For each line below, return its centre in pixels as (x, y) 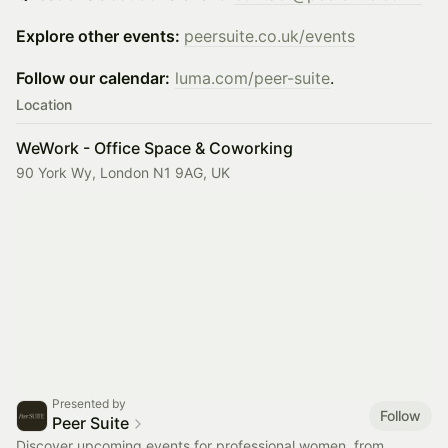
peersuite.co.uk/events (269, 36)
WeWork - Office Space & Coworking (154, 148)
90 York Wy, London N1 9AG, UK (123, 172)
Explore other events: (100, 36)
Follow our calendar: (93, 78)
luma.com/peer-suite (252, 78)
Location (44, 104)
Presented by (89, 403)
